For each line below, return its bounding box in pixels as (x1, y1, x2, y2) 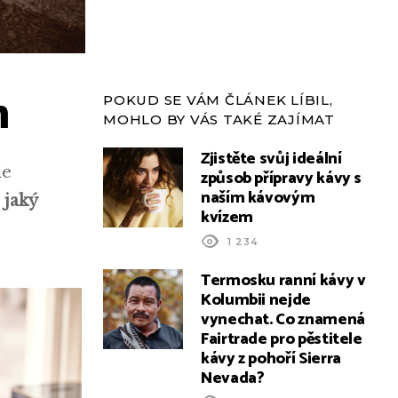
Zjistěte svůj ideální (201, 146, 342, 172)
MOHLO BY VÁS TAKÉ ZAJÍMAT (103, 111, 335, 128)
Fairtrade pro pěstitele (201, 326, 362, 353)
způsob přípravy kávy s (201, 165, 362, 192)
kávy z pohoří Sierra (201, 346, 341, 372)
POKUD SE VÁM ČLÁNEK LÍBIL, (103, 92, 333, 108)
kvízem (201, 204, 253, 231)
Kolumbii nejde (201, 287, 311, 314)
